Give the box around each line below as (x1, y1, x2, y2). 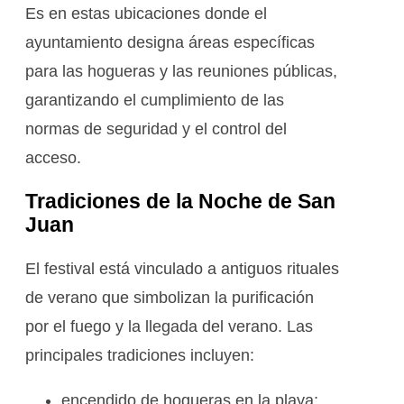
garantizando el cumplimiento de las (25, 91, 284, 110)
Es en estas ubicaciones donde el (25, 5, 267, 23)
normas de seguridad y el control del (25, 120, 287, 139)
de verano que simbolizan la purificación (25, 288, 314, 307)
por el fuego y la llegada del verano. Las (25, 317, 313, 335)
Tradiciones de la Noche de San (25, 189, 335, 214)
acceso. (25, 149, 81, 168)
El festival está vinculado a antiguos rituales (25, 259, 339, 278)
